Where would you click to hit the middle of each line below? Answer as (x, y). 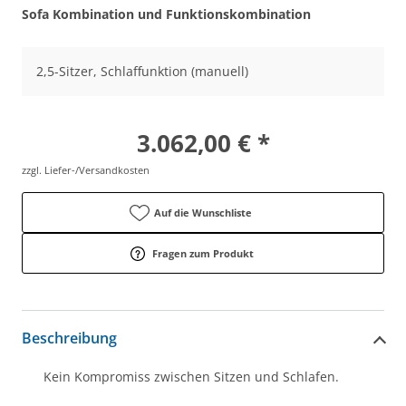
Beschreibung (69, 338)
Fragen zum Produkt (203, 253)
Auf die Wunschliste (203, 212)
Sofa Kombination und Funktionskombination (166, 14)
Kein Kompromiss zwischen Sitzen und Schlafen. (193, 376)
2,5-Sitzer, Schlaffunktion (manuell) (142, 71)
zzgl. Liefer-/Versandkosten (86, 169)
